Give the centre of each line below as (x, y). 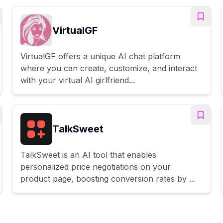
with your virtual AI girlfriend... (78, 80)
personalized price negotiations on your (96, 167)
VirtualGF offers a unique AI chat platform (100, 56)
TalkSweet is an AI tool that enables (88, 155)
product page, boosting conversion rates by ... (108, 178)
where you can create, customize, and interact (109, 68)
